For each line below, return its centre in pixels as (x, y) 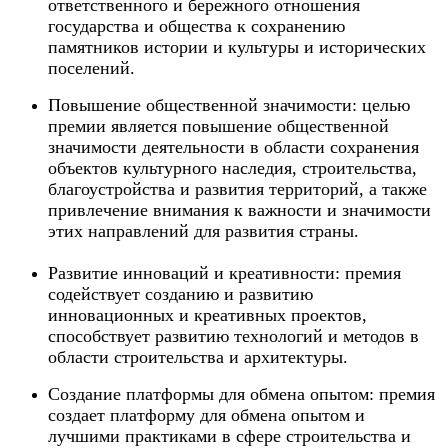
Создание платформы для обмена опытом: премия (241, 393)
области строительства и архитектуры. (198, 356)
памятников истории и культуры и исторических (237, 46)
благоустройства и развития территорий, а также (237, 188)
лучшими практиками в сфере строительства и (229, 435)
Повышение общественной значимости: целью (229, 104)
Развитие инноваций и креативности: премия (224, 272)
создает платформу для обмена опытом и (206, 414)
